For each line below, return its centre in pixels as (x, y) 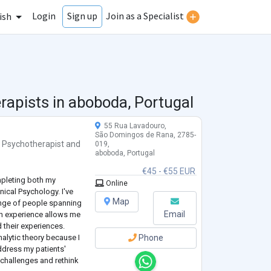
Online (116, 184)
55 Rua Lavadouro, (133, 126)
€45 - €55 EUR (168, 171)
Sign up (82, 16)
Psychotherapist (33, 144)
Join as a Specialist (145, 16)
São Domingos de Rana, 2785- (145, 135)
